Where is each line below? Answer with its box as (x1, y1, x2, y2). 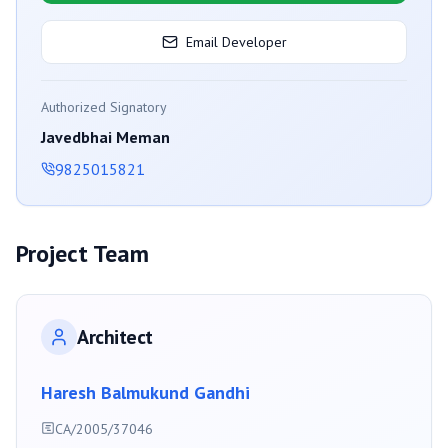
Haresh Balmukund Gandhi (41, 381, 250, 405)
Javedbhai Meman (41, 127, 170, 148)
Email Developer (185, 33, 287, 52)
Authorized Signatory (41, 98, 167, 117)
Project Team (16, 238, 149, 270)
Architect (77, 324, 153, 351)
